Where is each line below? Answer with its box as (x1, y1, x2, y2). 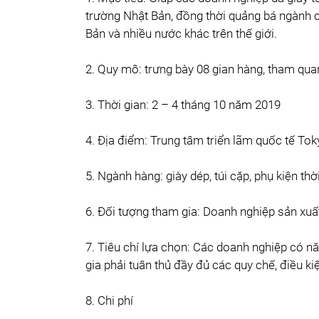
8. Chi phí (85, 293, 133, 308)
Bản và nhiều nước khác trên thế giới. (85, 26, 277, 41)
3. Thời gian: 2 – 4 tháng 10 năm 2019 (85, 98, 281, 112)
